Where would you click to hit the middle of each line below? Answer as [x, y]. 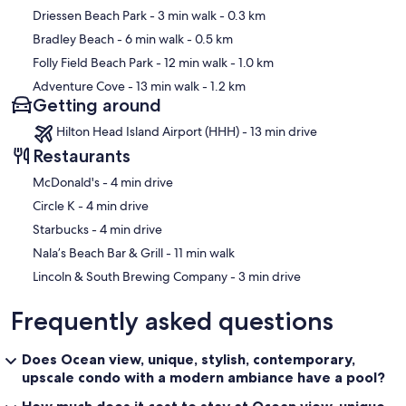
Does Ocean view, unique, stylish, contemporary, [188, 359]
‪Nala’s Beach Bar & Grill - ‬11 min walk [204, 253]
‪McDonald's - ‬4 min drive [142, 183]
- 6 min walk [149, 39]
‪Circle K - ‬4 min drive [117, 206]
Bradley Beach [73, 39]
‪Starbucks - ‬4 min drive [131, 230]
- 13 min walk [162, 87]
